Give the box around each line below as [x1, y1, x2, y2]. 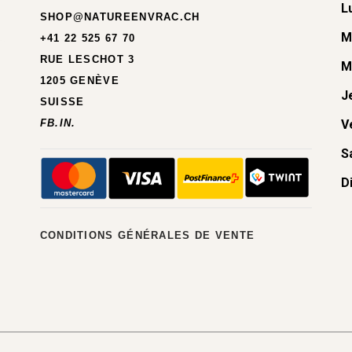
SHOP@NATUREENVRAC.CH [39, 10, 200, 23]
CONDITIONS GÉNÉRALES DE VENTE [39, 229, 255, 241]
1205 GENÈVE [39, 74, 119, 86]
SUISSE [39, 95, 85, 108]
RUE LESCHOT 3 [39, 53, 135, 65]
